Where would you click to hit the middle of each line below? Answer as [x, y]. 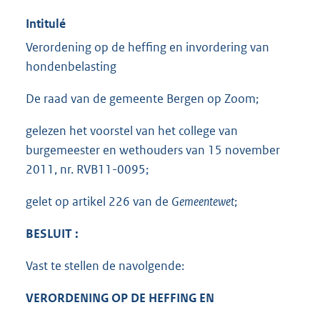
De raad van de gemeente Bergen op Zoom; [142, 99]
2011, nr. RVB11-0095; [87, 170]
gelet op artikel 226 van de [99, 202]
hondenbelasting [71, 67]
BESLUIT [49, 234]
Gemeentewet [203, 202]
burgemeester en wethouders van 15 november [153, 150]
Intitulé [46, 24]
